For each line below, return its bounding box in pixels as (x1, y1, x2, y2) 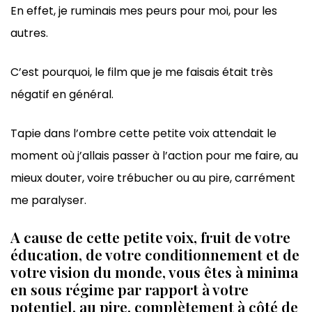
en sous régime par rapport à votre (10, 279, 249, 299)
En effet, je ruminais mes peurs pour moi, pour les (10, 3, 277, 19)
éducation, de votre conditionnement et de (10, 244, 299, 265)
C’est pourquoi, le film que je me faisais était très (10, 64, 273, 81)
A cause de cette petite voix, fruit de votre (10, 227, 290, 247)
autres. (10, 25, 48, 42)
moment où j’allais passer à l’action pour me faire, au (10, 148, 298, 164)
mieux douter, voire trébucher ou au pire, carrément (10, 170, 295, 187)
